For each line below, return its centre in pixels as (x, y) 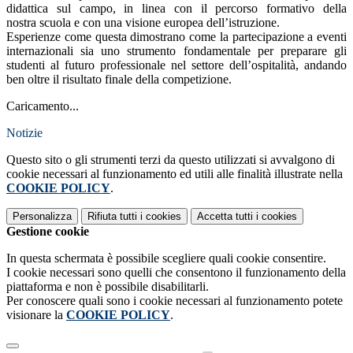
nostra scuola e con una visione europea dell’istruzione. (143, 22)
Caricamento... (43, 106)
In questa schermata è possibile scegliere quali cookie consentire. (166, 258)
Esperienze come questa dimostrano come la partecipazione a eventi (176, 36)
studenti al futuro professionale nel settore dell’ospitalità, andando (176, 65)
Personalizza (42, 216)
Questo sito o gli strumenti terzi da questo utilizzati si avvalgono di (171, 159)
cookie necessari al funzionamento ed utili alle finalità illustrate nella (175, 173)
